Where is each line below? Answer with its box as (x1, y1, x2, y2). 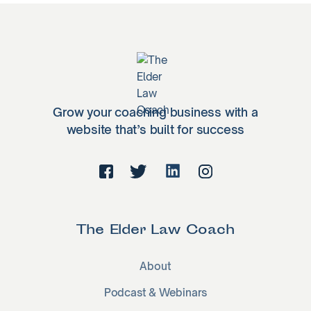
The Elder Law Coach (76, 221, 235, 241)
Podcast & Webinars (103, 286, 208, 299)
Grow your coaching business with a (53, 105, 258, 119)
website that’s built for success (66, 122, 245, 137)
